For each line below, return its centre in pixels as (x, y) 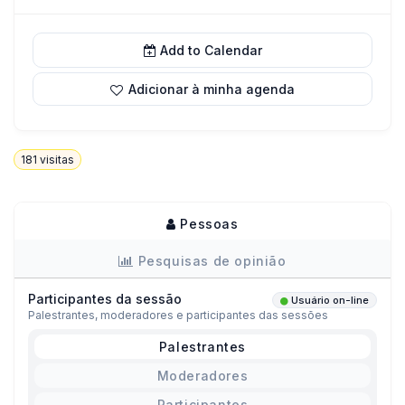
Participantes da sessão (105, 299)
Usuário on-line (330, 301)
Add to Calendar (211, 50)
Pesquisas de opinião (210, 261)
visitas (56, 160)
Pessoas (207, 224)
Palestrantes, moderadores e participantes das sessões (178, 316)
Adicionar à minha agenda (212, 89)
